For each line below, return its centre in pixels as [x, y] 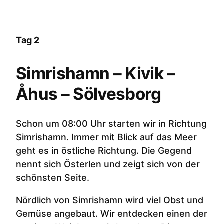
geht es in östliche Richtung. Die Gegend [104, 151]
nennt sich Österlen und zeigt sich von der [108, 164]
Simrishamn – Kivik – [96, 74]
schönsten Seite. [53, 178]
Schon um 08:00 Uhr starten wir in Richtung [111, 124]
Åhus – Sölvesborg [89, 94]
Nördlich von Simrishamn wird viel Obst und [110, 200]
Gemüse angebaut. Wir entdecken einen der [112, 214]
